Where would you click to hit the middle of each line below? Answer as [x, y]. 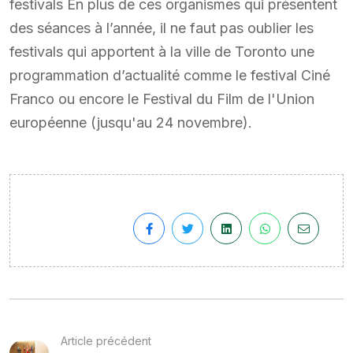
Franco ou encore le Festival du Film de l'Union [162, 98]
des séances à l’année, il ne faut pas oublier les [162, 28]
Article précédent [106, 340]
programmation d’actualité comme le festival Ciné [170, 75]
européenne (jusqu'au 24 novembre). [131, 122]
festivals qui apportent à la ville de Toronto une [162, 51]
